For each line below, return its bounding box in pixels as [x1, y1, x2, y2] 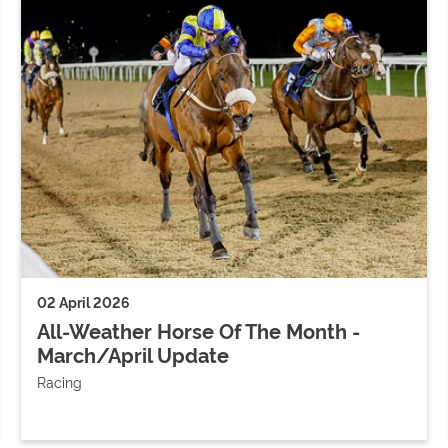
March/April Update [37, 339, 230, 368]
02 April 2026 [37, 292, 131, 311]
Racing [37, 371, 83, 391]
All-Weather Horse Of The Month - [37, 315, 361, 344]
